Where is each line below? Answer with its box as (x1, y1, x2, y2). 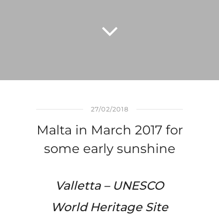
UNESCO (112, 178, 164, 193)
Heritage (90, 200, 142, 214)
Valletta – (55, 178, 112, 193)
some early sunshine (44, 141, 175, 156)
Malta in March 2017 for (36, 122, 183, 138)
